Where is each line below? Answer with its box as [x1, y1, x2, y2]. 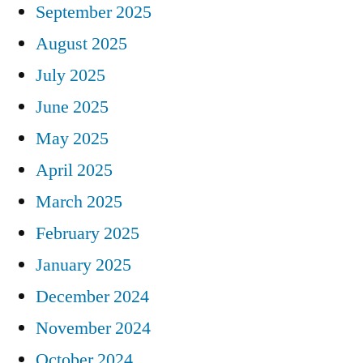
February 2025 [36, 221, 139, 245]
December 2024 [36, 284, 149, 308]
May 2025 [36, 126, 109, 150]
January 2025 [36, 253, 131, 276]
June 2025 [36, 95, 109, 118]
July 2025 [36, 63, 105, 87]
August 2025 [36, 32, 127, 55]
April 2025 [36, 158, 113, 181]
